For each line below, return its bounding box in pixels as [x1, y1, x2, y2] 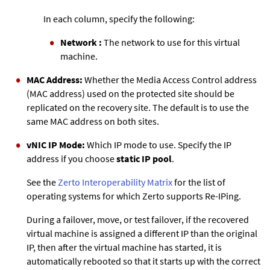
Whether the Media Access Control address [83, 73, 257, 86]
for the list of [172, 175, 225, 188]
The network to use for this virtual [102, 36, 240, 48]
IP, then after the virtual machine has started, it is [27, 240, 222, 253]
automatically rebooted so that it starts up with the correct [27, 254, 260, 267]
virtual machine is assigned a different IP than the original [27, 227, 257, 239]
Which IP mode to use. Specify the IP [85, 138, 231, 151]
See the [27, 175, 58, 188]
